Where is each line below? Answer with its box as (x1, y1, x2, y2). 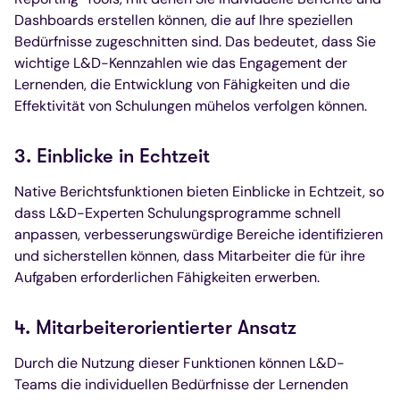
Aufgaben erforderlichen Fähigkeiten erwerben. (14, 267, 320, 287)
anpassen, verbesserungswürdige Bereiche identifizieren (14, 224, 383, 244)
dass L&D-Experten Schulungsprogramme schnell (14, 203, 341, 222)
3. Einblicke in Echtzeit (14, 144, 210, 167)
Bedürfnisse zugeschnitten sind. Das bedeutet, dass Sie (14, 31, 376, 51)
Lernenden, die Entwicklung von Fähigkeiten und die (14, 74, 350, 94)
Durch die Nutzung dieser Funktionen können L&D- (14, 353, 345, 372)
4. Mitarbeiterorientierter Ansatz (14, 315, 296, 338)
